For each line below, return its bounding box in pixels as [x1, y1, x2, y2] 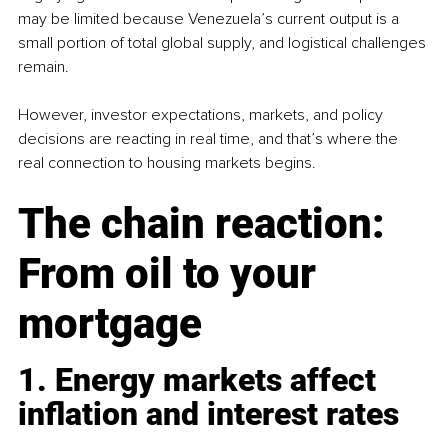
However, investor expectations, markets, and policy [18, 104, 387, 125]
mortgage [18, 298, 202, 348]
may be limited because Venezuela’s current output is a [18, 8, 403, 29]
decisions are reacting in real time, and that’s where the [18, 128, 402, 149]
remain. [18, 56, 69, 77]
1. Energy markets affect [18, 360, 384, 399]
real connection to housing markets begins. [18, 152, 316, 173]
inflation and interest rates [18, 394, 399, 433]
